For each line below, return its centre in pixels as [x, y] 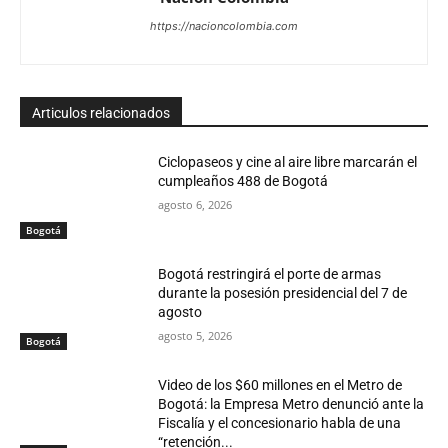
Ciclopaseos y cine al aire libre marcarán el [288, 162]
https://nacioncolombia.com [224, 26]
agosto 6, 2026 [195, 204]
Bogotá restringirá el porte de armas [270, 273]
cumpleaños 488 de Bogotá [243, 181]
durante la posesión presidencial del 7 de [283, 292]
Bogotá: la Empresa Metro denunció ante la [291, 404]
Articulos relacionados [101, 113]
